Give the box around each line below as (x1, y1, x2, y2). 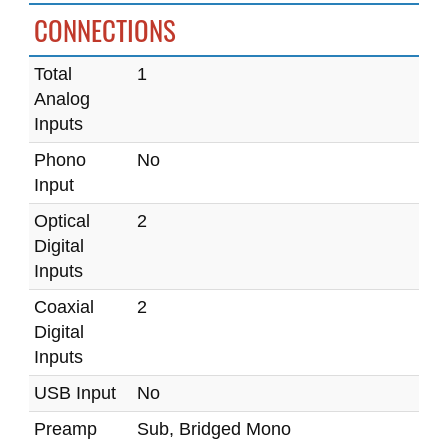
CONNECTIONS (34, 10, 176, 50)
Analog (34, 89, 90, 109)
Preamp (34, 419, 97, 439)
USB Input (34, 383, 116, 403)
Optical (34, 211, 90, 231)
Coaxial (34, 297, 94, 317)
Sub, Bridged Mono (137, 419, 291, 439)
